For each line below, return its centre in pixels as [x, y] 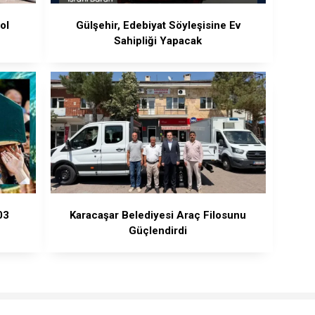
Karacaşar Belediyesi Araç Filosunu [158, 215]
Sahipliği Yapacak [158, 40]
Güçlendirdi [158, 230]
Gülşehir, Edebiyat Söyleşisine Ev [158, 25]
